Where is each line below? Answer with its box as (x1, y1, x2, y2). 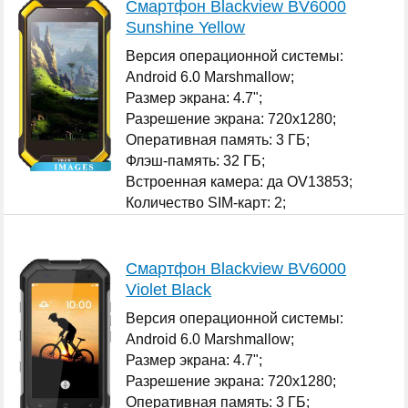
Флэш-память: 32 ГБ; (126, 152, 266, 168)
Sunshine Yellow (126, 17, 246, 36)
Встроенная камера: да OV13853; (126, 173, 353, 189)
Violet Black (126, 280, 212, 299)
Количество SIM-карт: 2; (126, 194, 287, 210)
